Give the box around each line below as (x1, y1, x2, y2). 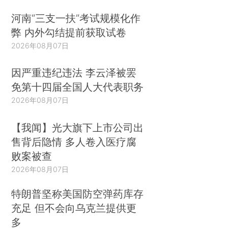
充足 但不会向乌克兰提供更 (11, 201, 137, 214)
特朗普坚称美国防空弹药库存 (11, 187, 144, 200)
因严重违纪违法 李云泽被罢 (11, 66, 137, 79)
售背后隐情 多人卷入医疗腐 (11, 135, 137, 148)
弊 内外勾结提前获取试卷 (11, 25, 127, 39)
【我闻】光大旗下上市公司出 (11, 121, 144, 134)
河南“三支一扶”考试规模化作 (11, 11, 141, 24)
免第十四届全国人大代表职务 (11, 80, 144, 94)
